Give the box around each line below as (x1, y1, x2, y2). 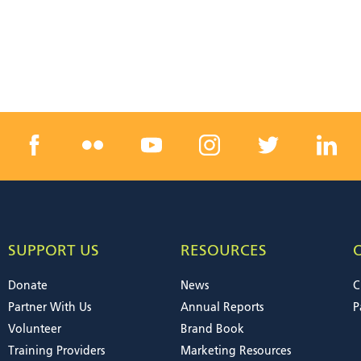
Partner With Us (8, 301, 91, 313)
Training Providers (8, 345, 105, 357)
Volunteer (8, 323, 61, 335)
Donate (8, 280, 48, 292)
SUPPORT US (8, 243, 99, 259)
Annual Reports (180, 301, 263, 313)
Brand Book (180, 323, 244, 335)
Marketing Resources (180, 345, 291, 357)
